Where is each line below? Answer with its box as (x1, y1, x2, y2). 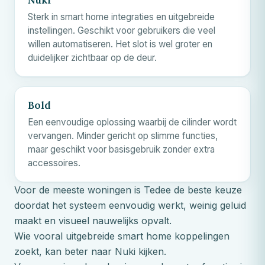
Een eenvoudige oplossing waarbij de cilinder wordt (28, 116, 237, 128)
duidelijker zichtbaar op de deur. (28, 51, 157, 63)
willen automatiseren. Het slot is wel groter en (28, 38, 212, 50)
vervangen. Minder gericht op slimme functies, (28, 130, 218, 141)
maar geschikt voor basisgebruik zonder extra (28, 143, 215, 155)
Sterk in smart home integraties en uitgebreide (28, 11, 215, 22)
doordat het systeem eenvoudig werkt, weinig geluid (14, 199, 246, 211)
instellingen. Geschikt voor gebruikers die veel (28, 24, 215, 36)
